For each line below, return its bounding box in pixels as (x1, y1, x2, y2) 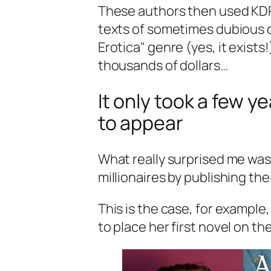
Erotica (97, 38, 141, 56)
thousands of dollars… (97, 56, 228, 74)
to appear (97, 109, 183, 137)
